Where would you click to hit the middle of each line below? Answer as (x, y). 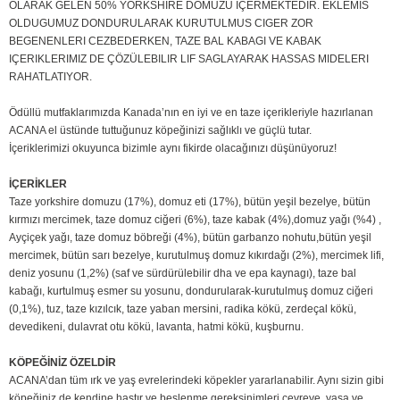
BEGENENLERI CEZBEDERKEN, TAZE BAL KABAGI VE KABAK (165, 41)
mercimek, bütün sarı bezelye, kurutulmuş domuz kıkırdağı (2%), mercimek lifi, (196, 255)
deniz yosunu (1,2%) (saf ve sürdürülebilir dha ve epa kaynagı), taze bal (183, 273)
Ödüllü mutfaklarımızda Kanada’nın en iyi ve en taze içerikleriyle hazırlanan (191, 112)
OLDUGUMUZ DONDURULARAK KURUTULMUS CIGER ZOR (161, 23)
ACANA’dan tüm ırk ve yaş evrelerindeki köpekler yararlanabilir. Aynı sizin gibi (196, 380)
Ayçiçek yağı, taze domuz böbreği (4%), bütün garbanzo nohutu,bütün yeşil (190, 237)
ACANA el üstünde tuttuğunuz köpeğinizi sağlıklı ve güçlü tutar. (162, 130)
